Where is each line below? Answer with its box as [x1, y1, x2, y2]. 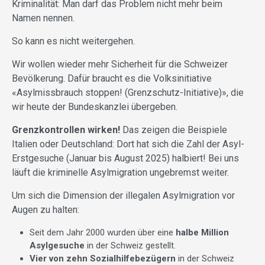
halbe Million [176, 227, 229, 238]
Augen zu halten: [12, 204, 79, 216]
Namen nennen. [12, 12, 75, 24]
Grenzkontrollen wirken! [12, 124, 120, 136]
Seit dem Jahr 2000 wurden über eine [30, 227, 176, 238]
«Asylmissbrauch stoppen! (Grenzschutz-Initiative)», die [12, 87, 244, 99]
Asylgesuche [30, 240, 85, 251]
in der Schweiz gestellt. [85, 240, 176, 251]
